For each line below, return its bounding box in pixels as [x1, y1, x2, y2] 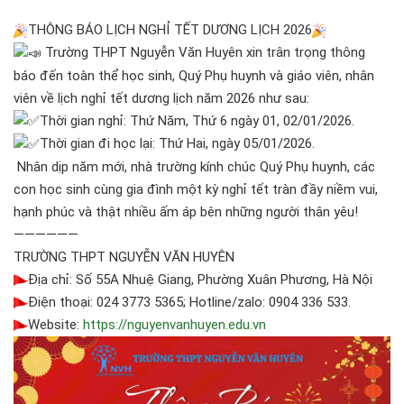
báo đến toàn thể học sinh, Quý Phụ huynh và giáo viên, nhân [14, 67, 374, 84]
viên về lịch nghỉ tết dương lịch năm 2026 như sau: [14, 89, 309, 106]
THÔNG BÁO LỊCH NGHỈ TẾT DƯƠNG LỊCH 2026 [28, 22, 312, 38]
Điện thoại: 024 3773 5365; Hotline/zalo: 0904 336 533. [28, 293, 351, 310]
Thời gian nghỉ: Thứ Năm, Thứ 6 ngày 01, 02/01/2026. [40, 112, 354, 129]
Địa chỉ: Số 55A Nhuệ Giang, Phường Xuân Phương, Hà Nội [28, 271, 372, 288]
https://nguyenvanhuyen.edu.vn [83, 316, 266, 333]
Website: [28, 316, 83, 333]
